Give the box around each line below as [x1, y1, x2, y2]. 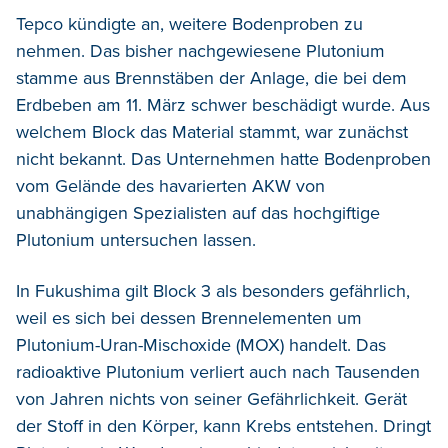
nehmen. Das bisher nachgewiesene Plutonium [16, 40, 385, 63]
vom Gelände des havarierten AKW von [16, 175, 325, 198]
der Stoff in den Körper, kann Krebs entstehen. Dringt [16, 415, 431, 438]
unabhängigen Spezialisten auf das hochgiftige [16, 202, 380, 225]
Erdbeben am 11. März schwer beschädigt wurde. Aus [16, 94, 430, 117]
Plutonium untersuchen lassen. [16, 229, 256, 252]
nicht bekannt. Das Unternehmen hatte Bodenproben [16, 148, 431, 171]
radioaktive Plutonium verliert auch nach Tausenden [16, 361, 420, 384]
